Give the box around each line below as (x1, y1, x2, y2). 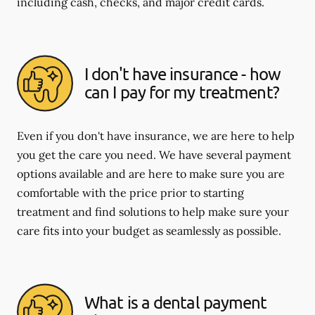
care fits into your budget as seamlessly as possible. (17, 223, 281, 238)
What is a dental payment (84, 292, 267, 313)
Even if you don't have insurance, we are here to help (17, 128, 295, 143)
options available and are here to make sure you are (17, 166, 285, 181)
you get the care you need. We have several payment (17, 147, 291, 162)
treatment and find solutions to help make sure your (17, 204, 289, 219)
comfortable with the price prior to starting (17, 185, 244, 200)
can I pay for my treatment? (84, 82, 279, 103)
